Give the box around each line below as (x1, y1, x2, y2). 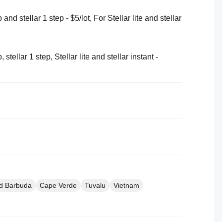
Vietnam (113, 181, 139, 189)
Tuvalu (85, 181, 106, 189)
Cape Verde (40, 181, 77, 189)
